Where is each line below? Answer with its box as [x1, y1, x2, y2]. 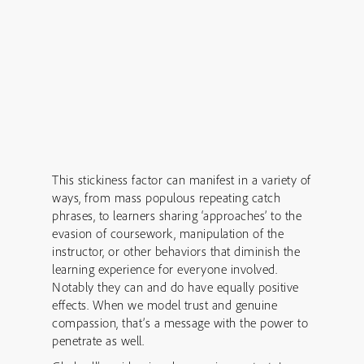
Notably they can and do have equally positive [52, 279, 299, 295]
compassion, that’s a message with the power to [52, 314, 308, 331]
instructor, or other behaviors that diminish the [52, 243, 300, 259]
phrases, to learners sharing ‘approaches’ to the [52, 207, 301, 223]
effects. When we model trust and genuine [52, 297, 277, 313]
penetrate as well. [52, 332, 144, 349]
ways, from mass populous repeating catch [52, 189, 280, 206]
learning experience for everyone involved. [52, 261, 277, 277]
